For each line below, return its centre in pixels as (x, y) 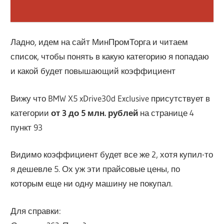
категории (31, 112)
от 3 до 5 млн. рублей (95, 112)
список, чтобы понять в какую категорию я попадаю (110, 56)
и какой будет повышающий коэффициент (93, 71)
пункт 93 (27, 127)
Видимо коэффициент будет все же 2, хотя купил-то (112, 154)
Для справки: (36, 210)
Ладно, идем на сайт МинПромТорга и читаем (99, 42)
